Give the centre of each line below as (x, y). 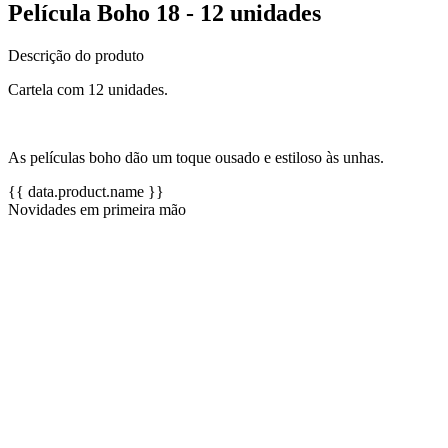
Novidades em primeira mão (97, 209)
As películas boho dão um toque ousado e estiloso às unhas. (196, 157)
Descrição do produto (76, 55)
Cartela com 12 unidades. (88, 89)
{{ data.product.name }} (86, 191)
